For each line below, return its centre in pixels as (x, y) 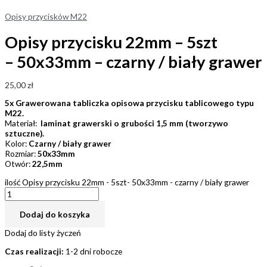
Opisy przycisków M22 (46, 16)
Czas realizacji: (34, 251)
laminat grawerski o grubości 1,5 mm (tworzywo (134, 123)
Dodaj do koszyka (55, 215)
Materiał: (23, 123)
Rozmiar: (21, 154)
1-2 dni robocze (93, 251)
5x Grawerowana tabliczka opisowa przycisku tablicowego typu (129, 103)
